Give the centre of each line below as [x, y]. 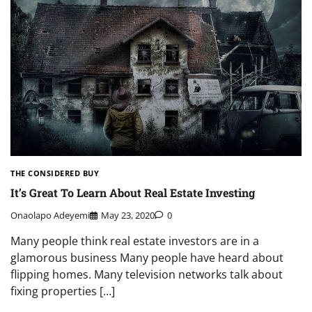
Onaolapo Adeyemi [50, 216]
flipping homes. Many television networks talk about [147, 275]
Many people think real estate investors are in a [135, 241]
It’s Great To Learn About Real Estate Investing [133, 193]
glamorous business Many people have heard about [147, 258]
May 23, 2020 [128, 216]
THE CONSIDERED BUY [55, 173]
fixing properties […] [63, 291]
